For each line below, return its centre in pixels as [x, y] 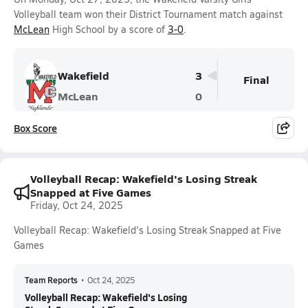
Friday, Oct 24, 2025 [77, 205]
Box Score [35, 128]
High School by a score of [109, 29]
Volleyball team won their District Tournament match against [148, 14]
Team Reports [51, 280]
